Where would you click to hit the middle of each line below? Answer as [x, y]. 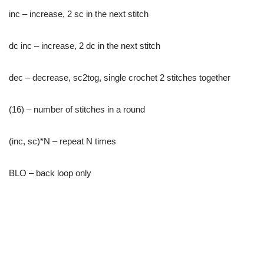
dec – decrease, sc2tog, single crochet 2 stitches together [120, 77]
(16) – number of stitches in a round [77, 109]
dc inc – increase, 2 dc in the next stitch [85, 46]
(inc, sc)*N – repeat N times [62, 141]
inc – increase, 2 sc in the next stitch [79, 14]
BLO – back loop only [50, 173]
